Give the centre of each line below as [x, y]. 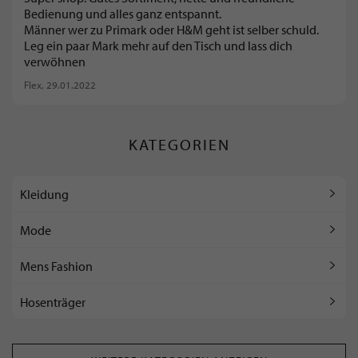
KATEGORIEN [179, 144]
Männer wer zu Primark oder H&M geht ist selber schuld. [171, 30]
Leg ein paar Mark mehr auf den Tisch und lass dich [158, 46]
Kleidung [44, 194]
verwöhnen [55, 62]
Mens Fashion [56, 266]
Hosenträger [53, 302]
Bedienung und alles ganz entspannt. [123, 14]
